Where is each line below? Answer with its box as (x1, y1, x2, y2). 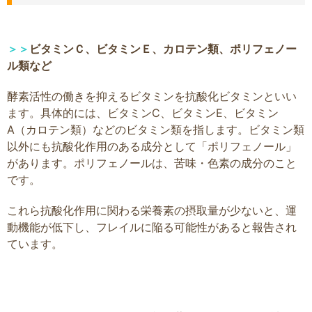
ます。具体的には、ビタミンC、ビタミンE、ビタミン (7, 106, 279, 120)
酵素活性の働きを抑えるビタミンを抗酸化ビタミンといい (7, 89, 297, 104)
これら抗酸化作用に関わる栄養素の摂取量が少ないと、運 (7, 203, 297, 218)
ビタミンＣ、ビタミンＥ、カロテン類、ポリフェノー (29, 42, 297, 56)
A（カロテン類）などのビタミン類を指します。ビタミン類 (7, 123, 304, 137)
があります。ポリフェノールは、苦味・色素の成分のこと (7, 156, 297, 171)
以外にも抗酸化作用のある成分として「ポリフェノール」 (7, 139, 297, 154)
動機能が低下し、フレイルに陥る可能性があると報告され (7, 220, 297, 235)
